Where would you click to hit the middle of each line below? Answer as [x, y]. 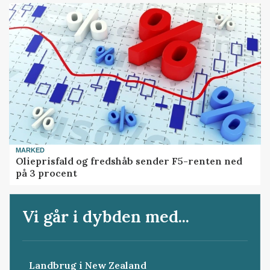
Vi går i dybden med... [106, 217]
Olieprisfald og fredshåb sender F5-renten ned [129, 161]
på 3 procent [47, 173]
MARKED [30, 150]
